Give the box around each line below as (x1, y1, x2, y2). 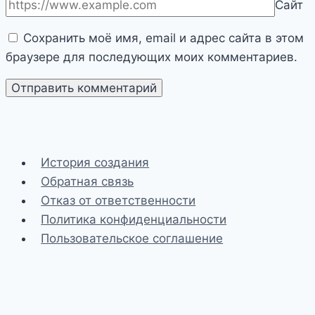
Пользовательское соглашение (41, 231, 224, 245)
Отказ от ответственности (41, 193, 196, 207)
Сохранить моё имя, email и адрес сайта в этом (23, 30, 304, 45)
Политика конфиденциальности (41, 212, 227, 226)
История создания (41, 155, 150, 169)
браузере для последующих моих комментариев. (6, 49, 297, 64)
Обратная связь (41, 174, 134, 188)
